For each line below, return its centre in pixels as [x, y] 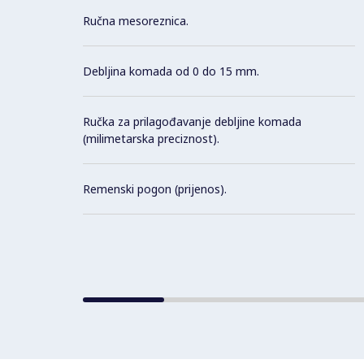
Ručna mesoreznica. [136, 20]
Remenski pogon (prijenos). [155, 188]
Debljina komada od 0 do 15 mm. [171, 71]
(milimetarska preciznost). [151, 138]
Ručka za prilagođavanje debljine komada [192, 121]
